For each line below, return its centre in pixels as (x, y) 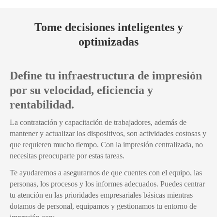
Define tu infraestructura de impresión (106, 75)
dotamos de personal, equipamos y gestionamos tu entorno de (103, 206)
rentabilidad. (42, 104)
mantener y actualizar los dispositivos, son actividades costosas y (108, 133)
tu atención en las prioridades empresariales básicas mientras (101, 195)
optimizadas (108, 41)
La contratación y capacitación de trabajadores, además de (98, 122)
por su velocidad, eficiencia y (81, 90)
